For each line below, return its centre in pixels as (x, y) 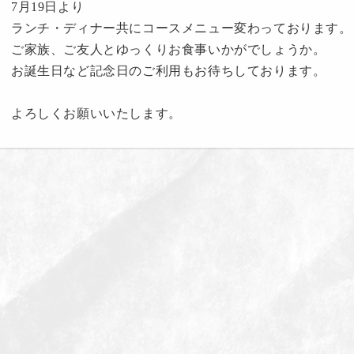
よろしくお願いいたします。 (96, 114)
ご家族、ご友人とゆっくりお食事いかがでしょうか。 (169, 50)
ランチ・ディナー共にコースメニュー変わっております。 (182, 28)
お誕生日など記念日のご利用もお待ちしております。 (169, 71)
